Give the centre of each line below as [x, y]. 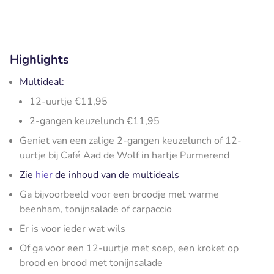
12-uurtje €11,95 [68, 101]
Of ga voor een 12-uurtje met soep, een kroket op [129, 248]
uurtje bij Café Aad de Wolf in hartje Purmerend [124, 155]
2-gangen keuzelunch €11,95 [94, 121]
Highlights [39, 59]
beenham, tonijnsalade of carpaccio [96, 209]
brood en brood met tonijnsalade [91, 263]
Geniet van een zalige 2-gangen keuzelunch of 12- [131, 140]
